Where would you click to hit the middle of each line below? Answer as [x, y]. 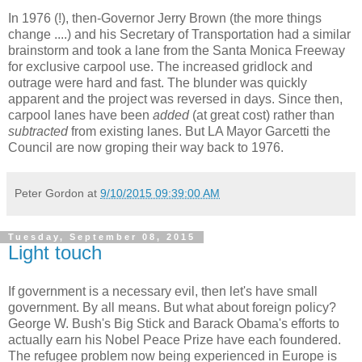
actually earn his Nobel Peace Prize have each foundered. [175, 340]
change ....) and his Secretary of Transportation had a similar [179, 35]
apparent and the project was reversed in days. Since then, [175, 99]
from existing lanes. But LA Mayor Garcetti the [199, 132]
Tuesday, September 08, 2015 [102, 237]
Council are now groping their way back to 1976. [146, 148]
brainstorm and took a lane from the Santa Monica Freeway [177, 51]
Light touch [55, 253]
